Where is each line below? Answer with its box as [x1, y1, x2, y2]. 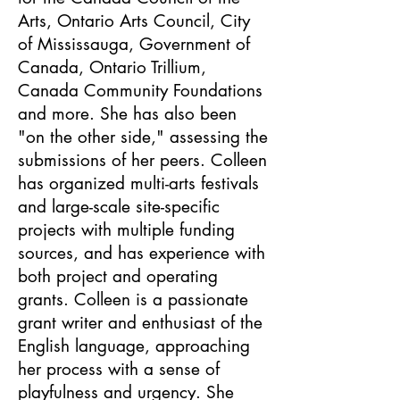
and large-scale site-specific [18, 196, 220, 218]
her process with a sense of [18, 358, 220, 380]
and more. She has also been [18, 103, 237, 125]
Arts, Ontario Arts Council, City [18, 10, 250, 32]
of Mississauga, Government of [18, 33, 250, 55]
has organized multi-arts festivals [18, 172, 259, 195]
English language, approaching [18, 335, 250, 357]
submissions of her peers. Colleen [18, 149, 267, 171]
